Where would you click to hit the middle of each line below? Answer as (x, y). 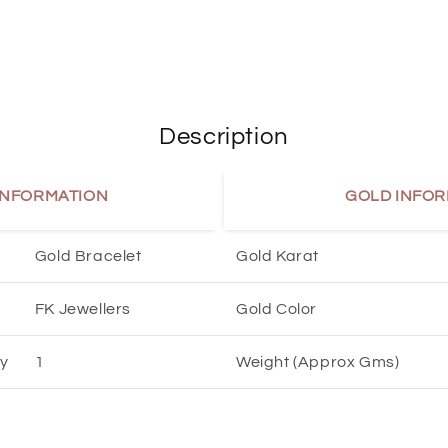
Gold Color (276, 309)
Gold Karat (277, 256)
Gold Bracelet (88, 256)
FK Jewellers (83, 309)
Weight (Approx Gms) (318, 362)
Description (224, 136)
